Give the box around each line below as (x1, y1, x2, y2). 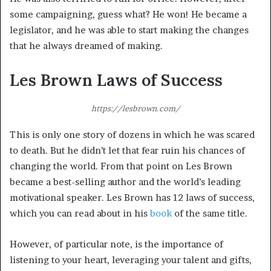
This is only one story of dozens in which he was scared (10, 129, 255, 141)
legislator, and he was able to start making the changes (10, 24, 249, 36)
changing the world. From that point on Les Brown (10, 160, 232, 172)
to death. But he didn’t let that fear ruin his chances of (10, 145, 245, 157)
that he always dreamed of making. (10, 39, 163, 51)
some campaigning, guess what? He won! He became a (10, 8, 247, 20)
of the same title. (172, 207, 247, 220)
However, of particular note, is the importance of (10, 238, 223, 250)
